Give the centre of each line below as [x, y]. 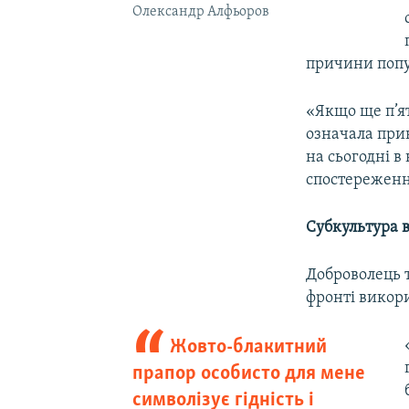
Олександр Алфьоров [200, 12]
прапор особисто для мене [248, 374]
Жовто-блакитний [249, 348]
